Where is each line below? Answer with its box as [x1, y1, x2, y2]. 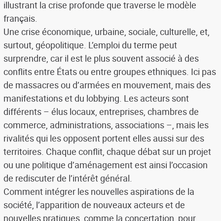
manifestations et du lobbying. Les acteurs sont [3, 92, 189, 105]
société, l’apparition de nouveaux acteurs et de [3, 199, 185, 211]
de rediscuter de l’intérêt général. [3, 172, 132, 184]
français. [3, 12, 37, 25]
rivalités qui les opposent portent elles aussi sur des [3, 132, 204, 145]
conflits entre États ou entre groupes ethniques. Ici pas [3, 66, 216, 78]
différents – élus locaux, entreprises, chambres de [3, 106, 199, 118]
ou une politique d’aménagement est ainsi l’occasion [3, 159, 208, 171]
